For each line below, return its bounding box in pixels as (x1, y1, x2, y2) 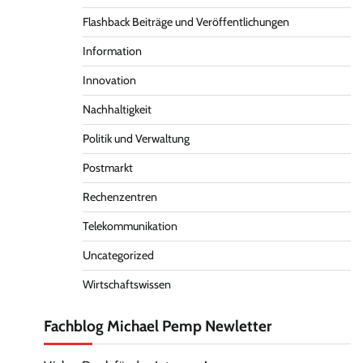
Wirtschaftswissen (82, 277, 171, 292)
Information (82, 44, 142, 58)
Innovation (82, 73, 136, 88)
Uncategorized (82, 248, 154, 263)
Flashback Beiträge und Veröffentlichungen (82, 15, 289, 29)
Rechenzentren (82, 190, 157, 204)
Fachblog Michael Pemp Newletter (43, 317, 271, 335)
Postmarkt (82, 160, 133, 175)
